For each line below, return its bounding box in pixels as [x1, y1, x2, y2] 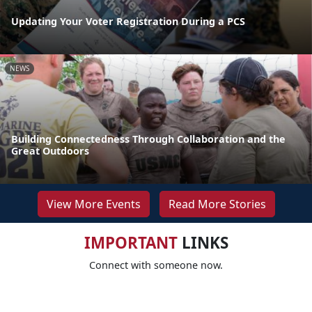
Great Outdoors [11, 143, 89, 157]
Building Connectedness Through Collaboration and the [11, 132, 286, 146]
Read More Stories [168, 196, 266, 212]
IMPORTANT [84, 231, 178, 253]
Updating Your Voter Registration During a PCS [11, 14, 245, 28]
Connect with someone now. [89, 258, 223, 272]
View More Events [46, 196, 141, 212]
